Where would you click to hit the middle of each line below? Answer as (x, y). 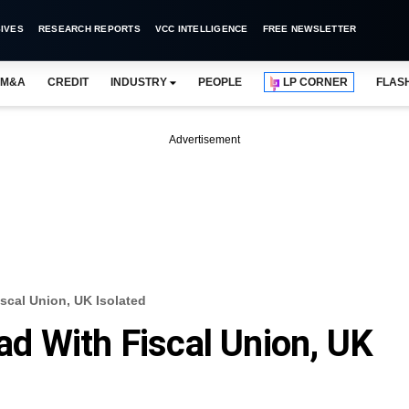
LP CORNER (316, 82)
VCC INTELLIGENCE (201, 29)
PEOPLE (220, 82)
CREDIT (68, 82)
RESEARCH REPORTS (89, 29)
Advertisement (204, 140)
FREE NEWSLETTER (309, 29)
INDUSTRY (138, 82)
